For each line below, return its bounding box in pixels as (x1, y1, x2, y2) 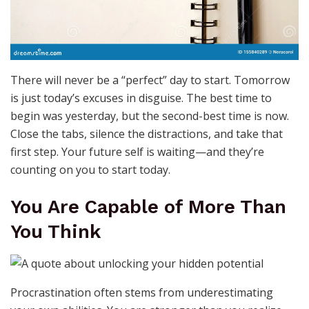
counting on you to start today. (10, 162, 170, 178)
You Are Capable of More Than (10, 195, 286, 218)
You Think (10, 220, 101, 243)
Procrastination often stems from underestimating (10, 285, 273, 301)
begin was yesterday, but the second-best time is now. (10, 108, 289, 124)
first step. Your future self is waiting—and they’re (10, 144, 264, 160)
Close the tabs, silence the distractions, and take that (10, 126, 283, 142)
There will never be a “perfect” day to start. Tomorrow (10, 72, 290, 88)
